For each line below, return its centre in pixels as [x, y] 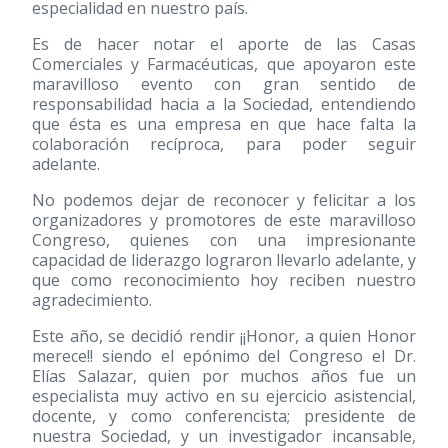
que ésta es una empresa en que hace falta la [224, 124]
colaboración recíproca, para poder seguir [224, 144]
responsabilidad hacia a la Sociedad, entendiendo [224, 104]
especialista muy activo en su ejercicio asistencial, [224, 396]
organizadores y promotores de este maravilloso [224, 220]
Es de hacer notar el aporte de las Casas [224, 44]
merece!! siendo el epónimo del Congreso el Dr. [224, 356]
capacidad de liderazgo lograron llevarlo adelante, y [224, 260]
